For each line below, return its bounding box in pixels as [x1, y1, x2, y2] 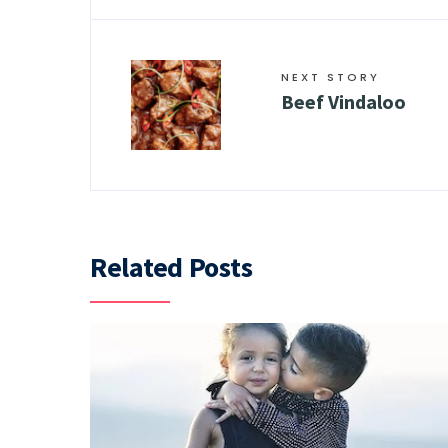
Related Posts [90, 249, 253, 286]
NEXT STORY [281, 69, 380, 86]
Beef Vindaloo [281, 89, 410, 115]
